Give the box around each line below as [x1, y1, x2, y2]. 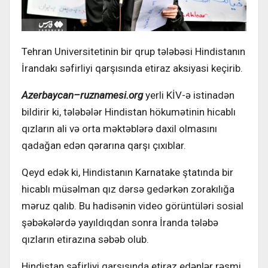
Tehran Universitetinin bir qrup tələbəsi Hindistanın [22, 45, 245, 57]
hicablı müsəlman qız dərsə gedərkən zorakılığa [22, 182, 234, 195]
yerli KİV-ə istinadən [143, 89, 234, 101]
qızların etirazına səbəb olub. [22, 233, 149, 245]
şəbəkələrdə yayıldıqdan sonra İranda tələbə [22, 216, 218, 229]
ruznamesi [80, 89, 126, 101]
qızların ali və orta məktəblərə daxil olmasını [22, 122, 217, 135]
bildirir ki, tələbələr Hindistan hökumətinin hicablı [22, 105, 236, 118]
